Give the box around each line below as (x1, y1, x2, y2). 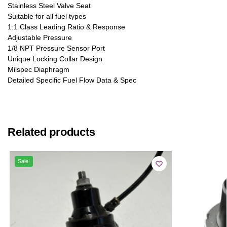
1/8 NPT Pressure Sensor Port (8, 44, 105, 52)
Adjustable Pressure (8, 33, 72, 42)
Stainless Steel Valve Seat (8, 1, 91, 10)
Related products (8, 126, 95, 139)
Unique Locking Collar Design (8, 54, 102, 63)
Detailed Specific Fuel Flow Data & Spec (8, 75, 136, 84)
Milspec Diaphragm (8, 65, 69, 73)
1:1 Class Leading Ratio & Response (8, 22, 125, 31)
